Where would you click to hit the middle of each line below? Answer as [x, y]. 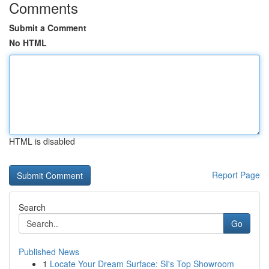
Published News [49, 252]
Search [32, 207]
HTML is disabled [42, 141]
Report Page [236, 175]
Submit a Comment [48, 28]
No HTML [28, 43]
